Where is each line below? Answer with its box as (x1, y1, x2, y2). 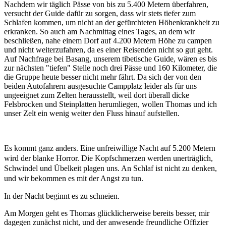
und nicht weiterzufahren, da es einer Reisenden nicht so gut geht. (4, 45, 213, 54)
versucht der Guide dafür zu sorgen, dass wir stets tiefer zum (4, 9, 196, 18)
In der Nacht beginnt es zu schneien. (4, 191, 120, 200)
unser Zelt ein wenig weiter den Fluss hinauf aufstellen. (4, 108, 180, 118)
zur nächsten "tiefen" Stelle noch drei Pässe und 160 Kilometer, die (4, 63, 217, 72)
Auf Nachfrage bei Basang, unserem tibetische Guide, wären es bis (4, 54, 217, 63)
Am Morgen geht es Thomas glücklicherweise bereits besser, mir (4, 208, 209, 217)
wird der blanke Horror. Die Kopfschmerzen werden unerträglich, (4, 153, 213, 162)
